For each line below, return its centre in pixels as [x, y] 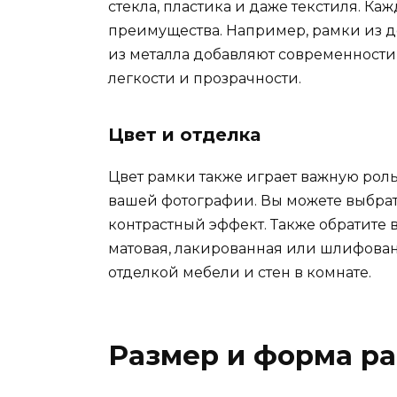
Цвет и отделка [184, 134]
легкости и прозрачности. [205, 78]
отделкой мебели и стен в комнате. [240, 272]
